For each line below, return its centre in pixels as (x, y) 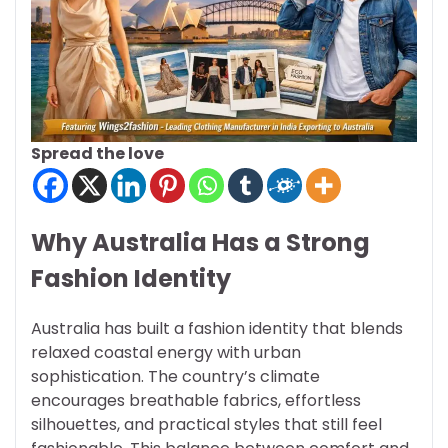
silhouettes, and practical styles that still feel (206, 425)
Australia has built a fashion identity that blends (217, 329)
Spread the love (97, 154)
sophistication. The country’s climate (175, 377)
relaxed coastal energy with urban (166, 353)
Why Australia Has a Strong (200, 243)
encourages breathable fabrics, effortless (196, 401)
